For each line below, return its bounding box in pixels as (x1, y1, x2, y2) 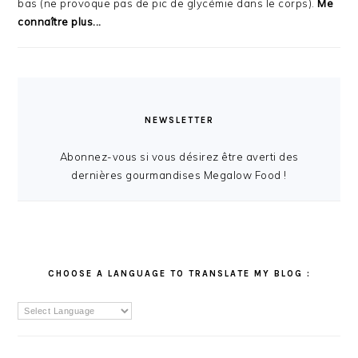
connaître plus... (18, 14, 101, 28)
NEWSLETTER (144, 114, 214, 125)
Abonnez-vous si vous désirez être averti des (59, 149, 299, 163)
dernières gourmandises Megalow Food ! (71, 168, 287, 181)
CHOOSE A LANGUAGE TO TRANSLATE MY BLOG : (47, 268, 311, 279)
